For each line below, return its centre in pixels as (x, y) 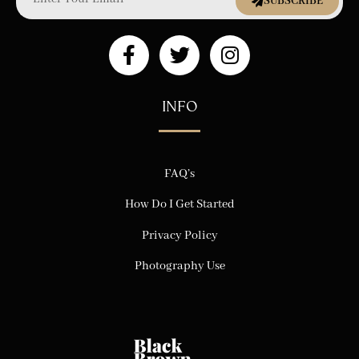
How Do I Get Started (179, 205)
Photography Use (179, 266)
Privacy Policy (179, 235)
